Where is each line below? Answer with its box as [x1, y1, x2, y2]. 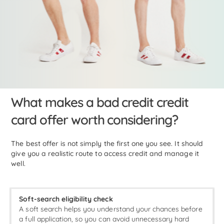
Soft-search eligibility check [19, 194, 113, 204]
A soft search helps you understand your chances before [19, 204, 202, 214]
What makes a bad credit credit [11, 94, 188, 111]
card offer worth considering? [11, 111, 178, 128]
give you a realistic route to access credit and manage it [11, 149, 199, 158]
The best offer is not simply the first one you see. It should [11, 139, 203, 148]
